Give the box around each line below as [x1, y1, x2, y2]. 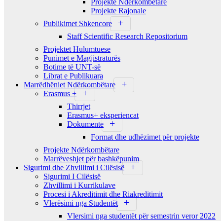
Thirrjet [67, 102, 90, 110]
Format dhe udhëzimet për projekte [91, 132, 199, 141]
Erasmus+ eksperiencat [67, 110, 139, 119]
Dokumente [67, 119, 104, 128]
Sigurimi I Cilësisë [43, 172, 101, 181]
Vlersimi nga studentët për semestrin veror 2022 [67, 211, 216, 220]
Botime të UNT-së [43, 62, 101, 71]
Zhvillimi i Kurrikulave [43, 181, 115, 189]
